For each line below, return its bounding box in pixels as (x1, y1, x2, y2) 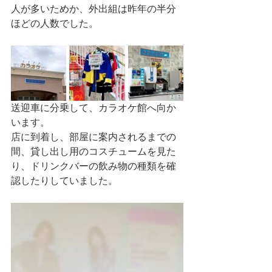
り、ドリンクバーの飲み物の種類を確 (11, 159, 176, 173)
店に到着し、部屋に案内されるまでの (11, 130, 176, 144)
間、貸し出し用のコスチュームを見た (11, 144, 176, 158)
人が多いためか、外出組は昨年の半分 (11, 2, 176, 16)
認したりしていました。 (11, 174, 118, 188)
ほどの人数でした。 (11, 16, 98, 30)
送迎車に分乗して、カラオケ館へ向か (11, 101, 176, 115)
